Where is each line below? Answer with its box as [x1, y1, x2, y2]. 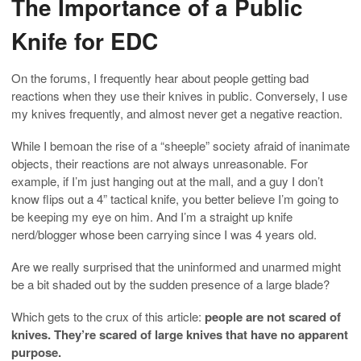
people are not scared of [205, 307, 341, 326]
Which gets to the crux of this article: [11, 307, 205, 325]
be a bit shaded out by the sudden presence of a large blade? [11, 275, 330, 293]
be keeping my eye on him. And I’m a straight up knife [11, 207, 293, 225]
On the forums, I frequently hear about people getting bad [11, 68, 309, 86]
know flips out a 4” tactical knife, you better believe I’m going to [11, 189, 338, 207]
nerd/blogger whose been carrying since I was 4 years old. [11, 225, 317, 243]
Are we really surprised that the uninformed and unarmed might [11, 257, 341, 275]
